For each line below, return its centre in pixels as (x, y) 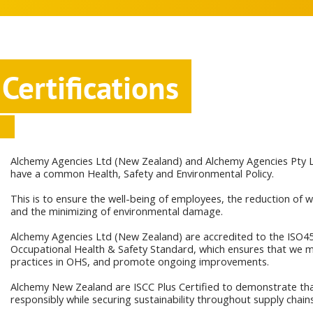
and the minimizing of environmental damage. (117, 212)
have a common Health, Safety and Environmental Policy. (142, 174)
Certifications (90, 87)
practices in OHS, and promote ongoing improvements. (140, 262)
